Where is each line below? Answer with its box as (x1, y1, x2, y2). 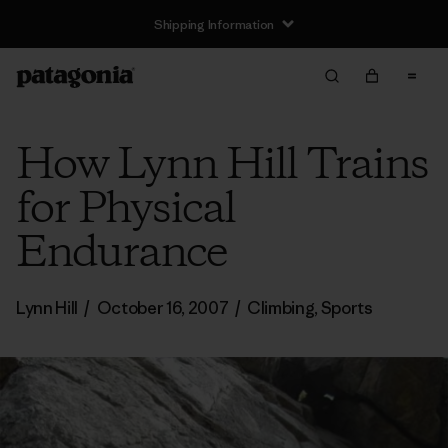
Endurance (16, 224, 226, 284)
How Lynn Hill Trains (16, 136, 428, 196)
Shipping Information (153, 15, 275, 33)
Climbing (246, 297, 315, 319)
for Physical (16, 180, 235, 240)
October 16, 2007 (96, 297, 229, 319)
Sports (320, 297, 373, 319)
